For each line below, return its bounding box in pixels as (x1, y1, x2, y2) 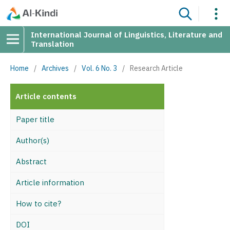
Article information (16, 178, 84, 187)
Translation (31, 39, 74, 49)
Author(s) (16, 136, 49, 145)
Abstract (16, 157, 47, 166)
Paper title (16, 114, 54, 124)
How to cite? (16, 199, 61, 208)
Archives (42, 64, 69, 73)
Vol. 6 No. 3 (82, 64, 117, 73)
